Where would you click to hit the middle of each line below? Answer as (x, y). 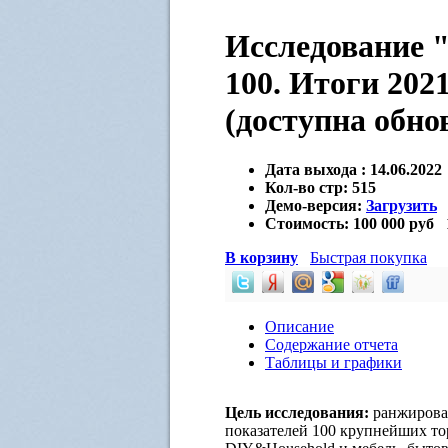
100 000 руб (393, 223)
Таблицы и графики (333, 362)
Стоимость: (307, 223)
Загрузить (401, 205)
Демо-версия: (315, 205)
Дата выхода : (315, 169)
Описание (299, 326)
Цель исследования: (297, 412)
